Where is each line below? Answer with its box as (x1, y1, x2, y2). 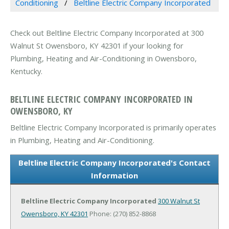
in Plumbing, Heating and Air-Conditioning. (10, 134, 154, 145)
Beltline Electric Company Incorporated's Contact (18, 157, 211, 168)
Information (91, 170, 138, 180)
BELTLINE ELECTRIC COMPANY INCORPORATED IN (10, 92, 193, 105)
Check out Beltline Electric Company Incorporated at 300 (10, 28, 203, 38)
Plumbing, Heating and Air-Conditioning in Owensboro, (10, 53, 197, 64)
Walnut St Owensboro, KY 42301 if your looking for (10, 40, 184, 51)
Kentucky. (10, 66, 42, 77)
